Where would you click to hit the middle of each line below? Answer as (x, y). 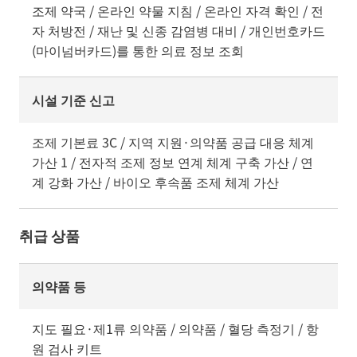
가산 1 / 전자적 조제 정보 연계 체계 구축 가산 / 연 (173, 161)
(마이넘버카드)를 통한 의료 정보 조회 (138, 50)
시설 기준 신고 (73, 99)
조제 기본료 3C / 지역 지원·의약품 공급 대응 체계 (173, 141)
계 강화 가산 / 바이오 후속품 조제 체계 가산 (155, 181)
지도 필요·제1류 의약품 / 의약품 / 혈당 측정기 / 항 (175, 328)
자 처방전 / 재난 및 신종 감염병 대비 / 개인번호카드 (178, 30)
